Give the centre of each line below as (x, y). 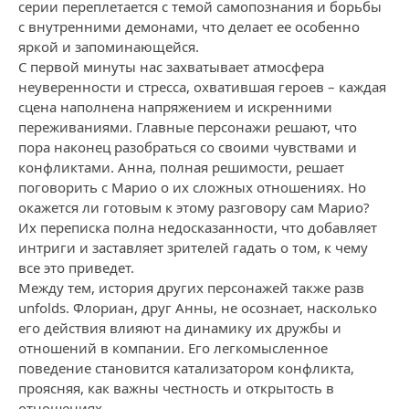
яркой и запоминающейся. (109, 47)
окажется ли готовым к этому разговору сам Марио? (194, 207)
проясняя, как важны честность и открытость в (176, 388)
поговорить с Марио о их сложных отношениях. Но (192, 187)
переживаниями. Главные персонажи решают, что (188, 127)
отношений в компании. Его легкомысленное (173, 348)
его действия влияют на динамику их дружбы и (180, 328)
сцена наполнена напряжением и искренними (175, 107)
